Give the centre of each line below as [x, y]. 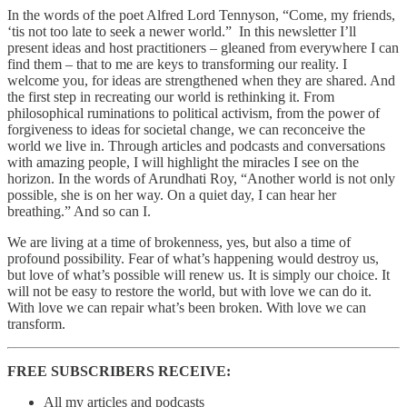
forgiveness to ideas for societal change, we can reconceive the [186, 129]
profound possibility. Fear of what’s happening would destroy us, [193, 258]
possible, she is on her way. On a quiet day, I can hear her [172, 195]
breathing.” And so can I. [79, 211]
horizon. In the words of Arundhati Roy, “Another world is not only [201, 179]
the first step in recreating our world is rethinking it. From [171, 97]
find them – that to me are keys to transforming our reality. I [177, 64]
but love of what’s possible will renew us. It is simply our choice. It [199, 275]
